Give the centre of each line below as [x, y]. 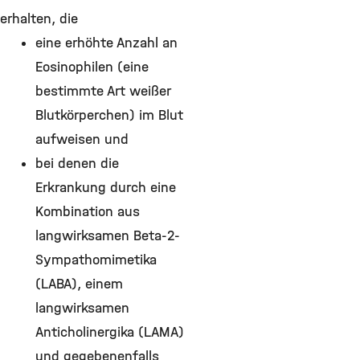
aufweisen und [84, 139]
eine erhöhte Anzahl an [106, 43]
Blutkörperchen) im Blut [109, 115]
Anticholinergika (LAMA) [110, 332]
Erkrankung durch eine [106, 187]
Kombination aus [88, 211]
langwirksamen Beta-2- [108, 235]
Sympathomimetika [96, 260]
